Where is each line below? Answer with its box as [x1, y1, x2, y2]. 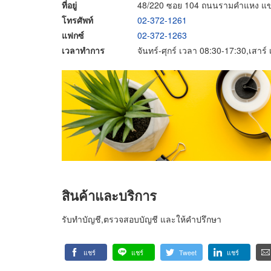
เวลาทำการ [62, 44, 105, 56]
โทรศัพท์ [62, 13, 93, 26]
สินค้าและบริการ [62, 185, 157, 205]
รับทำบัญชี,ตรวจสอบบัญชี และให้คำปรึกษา [62, 213, 221, 225]
